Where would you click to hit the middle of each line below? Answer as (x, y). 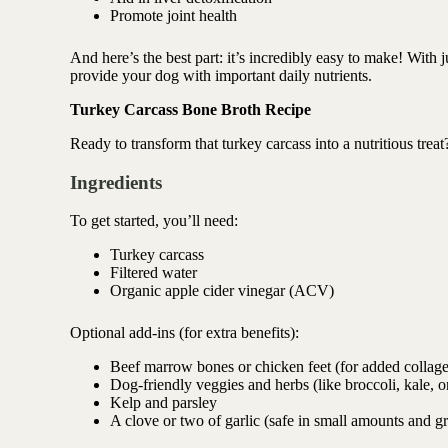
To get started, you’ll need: (153, 221)
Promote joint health (173, 15)
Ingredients (115, 182)
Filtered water (153, 273)
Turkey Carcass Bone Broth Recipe (190, 109)
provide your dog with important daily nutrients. (220, 75)
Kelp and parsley (163, 403)
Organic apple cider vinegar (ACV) (221, 291)
